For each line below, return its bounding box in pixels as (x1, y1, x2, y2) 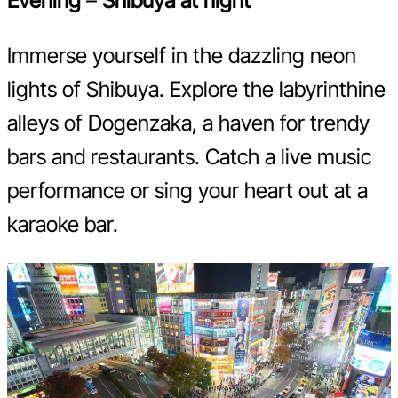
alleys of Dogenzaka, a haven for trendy (7, 109, 370, 136)
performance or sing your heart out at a (7, 177, 368, 203)
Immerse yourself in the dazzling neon (7, 42, 356, 68)
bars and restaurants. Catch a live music (7, 143, 371, 170)
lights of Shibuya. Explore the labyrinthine (7, 76, 386, 102)
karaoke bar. (7, 211, 118, 237)
